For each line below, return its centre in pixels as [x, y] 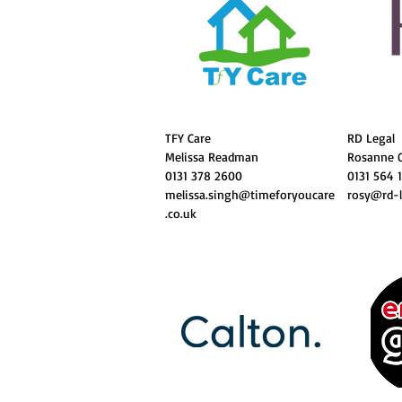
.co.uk [181, 213]
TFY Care [188, 138]
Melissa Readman [212, 157]
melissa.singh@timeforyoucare [250, 194]
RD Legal [371, 138]
